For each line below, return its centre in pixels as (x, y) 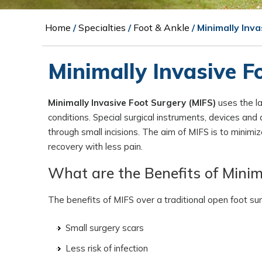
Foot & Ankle (161, 27)
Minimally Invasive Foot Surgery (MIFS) (132, 103)
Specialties (102, 27)
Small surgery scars (105, 228)
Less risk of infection (107, 248)
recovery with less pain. (95, 146)
